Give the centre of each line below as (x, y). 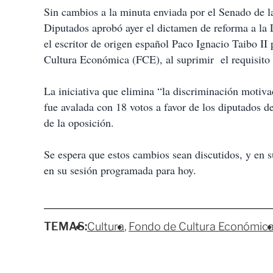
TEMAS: (66, 227)
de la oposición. (79, 123)
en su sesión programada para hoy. (120, 170)
